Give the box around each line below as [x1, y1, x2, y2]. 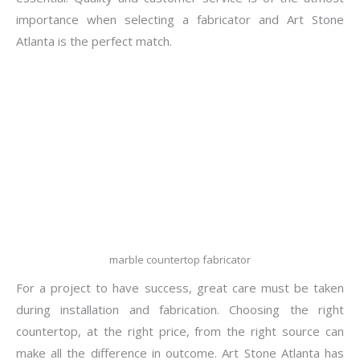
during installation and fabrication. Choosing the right [16, 301, 344, 317]
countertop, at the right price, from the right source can [16, 323, 344, 339]
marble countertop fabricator [109, 252, 251, 267]
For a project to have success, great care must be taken [16, 280, 344, 296]
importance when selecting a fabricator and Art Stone [16, 10, 344, 27]
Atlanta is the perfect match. [16, 32, 172, 49]
